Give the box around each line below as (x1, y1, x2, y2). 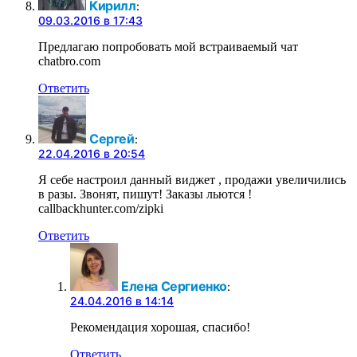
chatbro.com (38, 54, 100, 69)
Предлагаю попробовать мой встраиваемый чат (38, 40, 298, 54)
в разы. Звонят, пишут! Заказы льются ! (38, 187, 252, 202)
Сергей (89, 131, 135, 147)
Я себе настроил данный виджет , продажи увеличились (38, 173, 346, 187)
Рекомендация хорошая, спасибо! (70, 320, 250, 335)
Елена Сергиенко (121, 278, 227, 295)
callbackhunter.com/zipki (38, 202, 163, 216)
